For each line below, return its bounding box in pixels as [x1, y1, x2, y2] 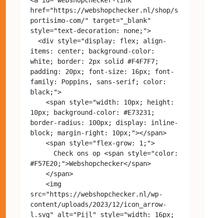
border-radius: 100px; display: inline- [30, 118, 178, 127]
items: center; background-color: [30, 47, 155, 55]
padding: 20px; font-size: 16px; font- [30, 67, 174, 75]
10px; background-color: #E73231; [30, 108, 155, 116]
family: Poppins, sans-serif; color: [30, 77, 166, 86]
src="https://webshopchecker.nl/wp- [30, 190, 163, 198]
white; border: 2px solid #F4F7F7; [30, 57, 159, 65]
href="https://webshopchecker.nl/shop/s [30, 6, 178, 14]
